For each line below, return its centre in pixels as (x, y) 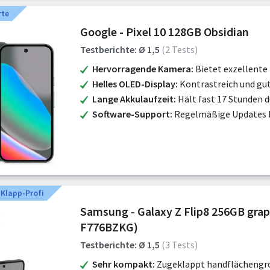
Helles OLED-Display (134, 84)
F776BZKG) (109, 227)
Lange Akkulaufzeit (133, 99)
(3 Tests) (180, 245)
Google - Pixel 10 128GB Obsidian (165, 32)
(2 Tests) (180, 49)
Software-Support (131, 114)
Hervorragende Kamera (142, 69)
